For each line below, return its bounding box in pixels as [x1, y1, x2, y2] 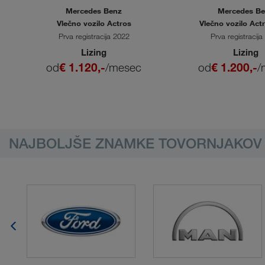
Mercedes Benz [66, 6, 122, 16]
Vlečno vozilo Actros [56, 18, 131, 28]
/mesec [105, 60, 141, 75]
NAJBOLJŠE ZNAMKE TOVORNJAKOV [9, 134, 262, 153]
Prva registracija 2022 [58, 31, 130, 41]
